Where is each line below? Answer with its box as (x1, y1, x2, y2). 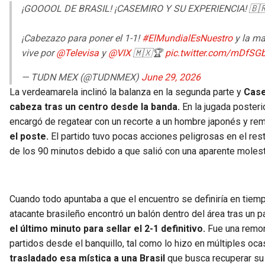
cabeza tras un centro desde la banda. (9, 101, 180, 113)
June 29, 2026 (141, 72, 201, 83)
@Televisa (56, 47, 99, 59)
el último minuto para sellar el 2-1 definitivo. (9, 223, 205, 235)
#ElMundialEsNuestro (142, 33, 232, 44)
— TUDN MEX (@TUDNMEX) (21, 72, 141, 83)
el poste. (9, 131, 49, 143)
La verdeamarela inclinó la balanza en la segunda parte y (9, 86, 244, 98)
